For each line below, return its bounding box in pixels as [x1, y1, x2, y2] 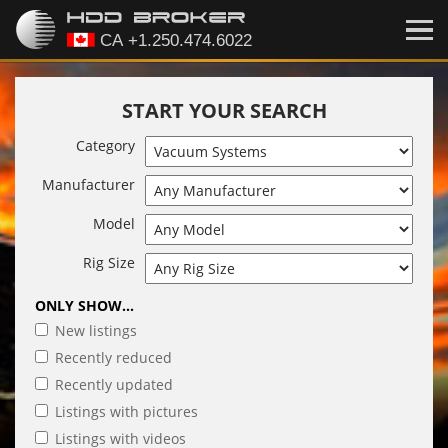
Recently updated [55, 375, 173, 394]
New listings [55, 321, 137, 340]
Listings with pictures [55, 402, 198, 421]
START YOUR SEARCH [121, 97, 327, 124]
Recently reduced [55, 348, 172, 367]
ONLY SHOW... [35, 296, 134, 315]
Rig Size [83, 253, 135, 272]
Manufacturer [42, 175, 135, 194]
